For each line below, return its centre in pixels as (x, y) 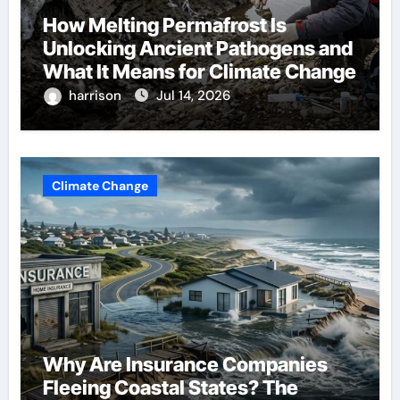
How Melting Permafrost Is (164, 25)
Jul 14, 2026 (193, 95)
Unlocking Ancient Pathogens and (197, 48)
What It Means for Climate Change (199, 71)
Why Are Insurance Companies (185, 364)
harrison (96, 95)
